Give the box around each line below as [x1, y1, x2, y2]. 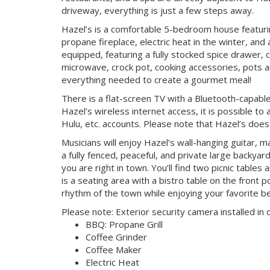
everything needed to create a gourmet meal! [61, 73, 251, 86]
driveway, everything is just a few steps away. [61, 4, 254, 16]
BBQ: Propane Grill [86, 218, 163, 230]
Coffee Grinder [86, 230, 147, 243]
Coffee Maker [86, 243, 142, 256]
